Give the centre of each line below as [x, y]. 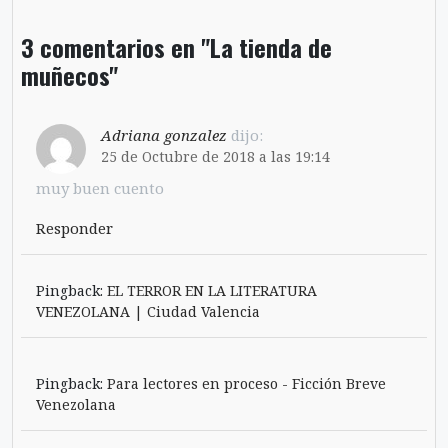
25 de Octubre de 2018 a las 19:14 [215, 157]
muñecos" [69, 75]
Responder [74, 228]
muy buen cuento [100, 188]
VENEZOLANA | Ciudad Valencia [148, 312]
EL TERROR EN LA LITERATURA [212, 291]
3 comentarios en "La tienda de [176, 47]
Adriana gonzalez [164, 135]
